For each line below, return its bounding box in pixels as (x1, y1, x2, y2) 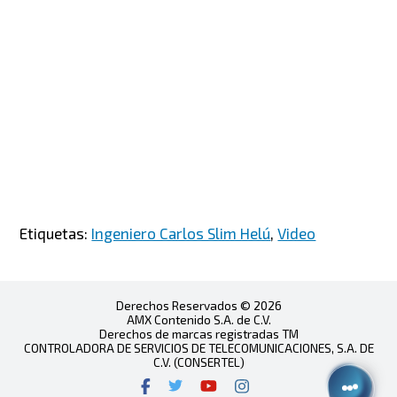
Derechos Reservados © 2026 (115, 297, 282, 313)
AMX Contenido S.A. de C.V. (126, 311, 271, 327)
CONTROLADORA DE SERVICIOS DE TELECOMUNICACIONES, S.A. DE (23, 339, 374, 355)
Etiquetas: (19, 223, 92, 242)
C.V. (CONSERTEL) (152, 354, 245, 370)
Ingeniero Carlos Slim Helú (91, 223, 271, 242)
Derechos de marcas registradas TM (98, 325, 299, 341)
